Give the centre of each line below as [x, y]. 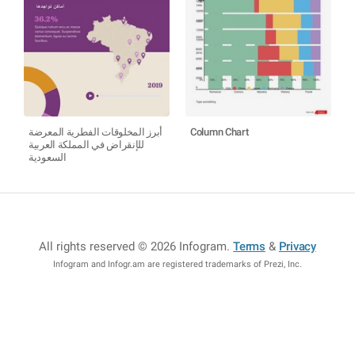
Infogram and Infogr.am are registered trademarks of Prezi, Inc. [177, 264]
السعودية [48, 157]
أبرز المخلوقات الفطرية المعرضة [95, 132]
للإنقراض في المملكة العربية [86, 145]
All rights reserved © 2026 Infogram [133, 246]
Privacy [297, 246]
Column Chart [219, 132]
